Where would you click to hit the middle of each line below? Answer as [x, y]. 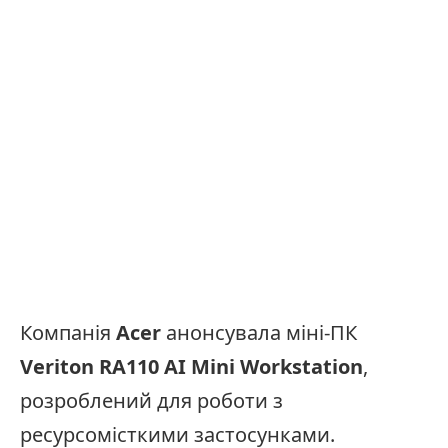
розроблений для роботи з [151, 400]
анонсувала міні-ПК [261, 332]
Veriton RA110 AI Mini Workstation [191, 366]
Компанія [68, 332]
